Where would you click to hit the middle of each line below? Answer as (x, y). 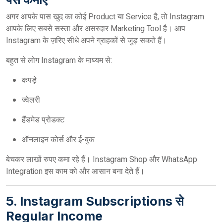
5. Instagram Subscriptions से (95, 201)
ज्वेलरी (31, 100)
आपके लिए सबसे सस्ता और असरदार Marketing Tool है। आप (96, 29)
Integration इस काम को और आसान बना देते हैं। (75, 171)
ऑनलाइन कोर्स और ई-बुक (58, 140)
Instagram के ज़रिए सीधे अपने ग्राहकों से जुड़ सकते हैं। (86, 41)
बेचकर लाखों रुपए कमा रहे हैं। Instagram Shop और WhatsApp (102, 160)
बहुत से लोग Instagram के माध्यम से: (59, 60)
